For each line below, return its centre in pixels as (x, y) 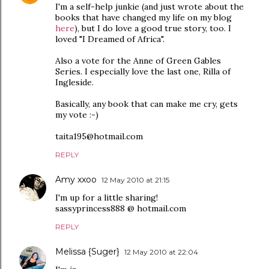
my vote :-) (77, 115)
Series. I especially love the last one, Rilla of (143, 71)
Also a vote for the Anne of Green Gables (138, 61)
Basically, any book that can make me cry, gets (147, 104)
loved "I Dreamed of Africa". (110, 39)
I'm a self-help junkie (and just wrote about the (150, 7)
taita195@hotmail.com (99, 136)
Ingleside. (74, 82)
